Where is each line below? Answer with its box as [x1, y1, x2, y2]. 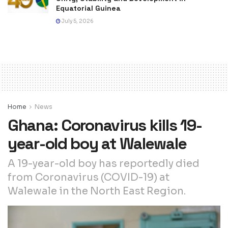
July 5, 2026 [61, 17, 94, 24]
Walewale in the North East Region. [8, 184, 186, 197]
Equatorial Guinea [56, 3, 121, 13]
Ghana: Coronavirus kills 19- [8, 115, 203, 135]
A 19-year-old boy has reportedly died [8, 157, 199, 170]
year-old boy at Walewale [8, 133, 187, 154]
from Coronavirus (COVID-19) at [8, 170, 169, 184]
